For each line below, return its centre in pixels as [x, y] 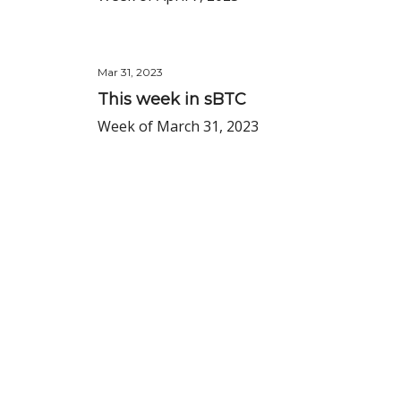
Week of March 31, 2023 [178, 126]
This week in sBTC [172, 99]
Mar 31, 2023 [130, 72]
